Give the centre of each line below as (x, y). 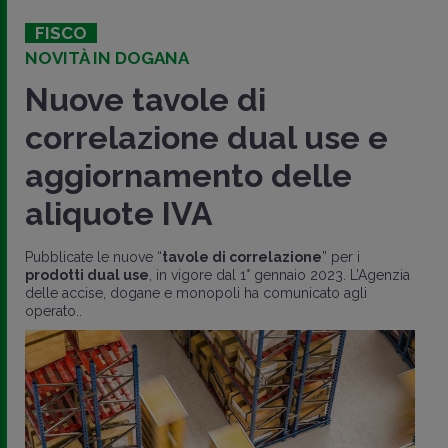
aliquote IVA (119, 214)
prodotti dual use (87, 275)
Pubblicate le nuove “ (93, 257)
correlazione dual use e (206, 138)
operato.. (53, 311)
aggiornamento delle (188, 176)
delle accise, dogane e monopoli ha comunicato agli (196, 293)
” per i (341, 257)
